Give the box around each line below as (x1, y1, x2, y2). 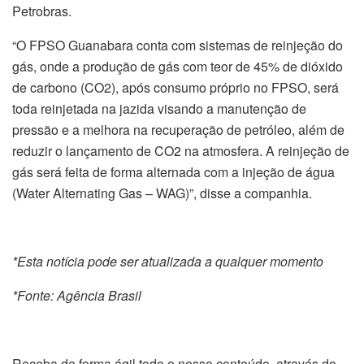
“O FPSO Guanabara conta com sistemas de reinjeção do (12, 36, 343, 55)
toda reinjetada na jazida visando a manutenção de (12, 99, 306, 119)
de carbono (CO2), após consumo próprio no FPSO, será (12, 78, 339, 97)
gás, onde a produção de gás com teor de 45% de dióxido (12, 57, 343, 76)
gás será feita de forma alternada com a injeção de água (12, 162, 335, 182)
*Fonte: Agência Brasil (12, 286, 141, 305)
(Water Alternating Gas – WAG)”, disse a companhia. (12, 184, 312, 203)
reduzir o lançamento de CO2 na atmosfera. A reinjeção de (12, 141, 349, 161)
